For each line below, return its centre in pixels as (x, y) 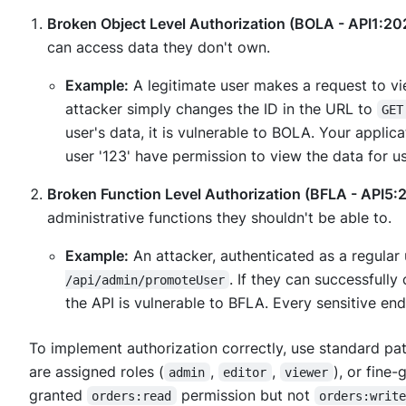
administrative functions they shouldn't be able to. (219, 217)
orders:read (132, 396)
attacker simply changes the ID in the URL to (221, 108)
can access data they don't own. (159, 47)
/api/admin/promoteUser (145, 280)
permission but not (245, 395)
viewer (307, 372)
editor (245, 372)
